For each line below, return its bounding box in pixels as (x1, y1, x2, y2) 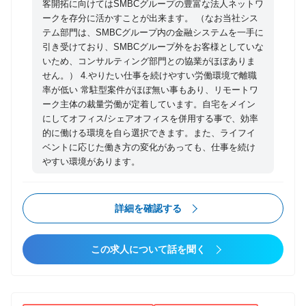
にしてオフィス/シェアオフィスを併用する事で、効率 (42, 113, 258, 124)
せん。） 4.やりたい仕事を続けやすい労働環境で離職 (42, 70, 257, 81)
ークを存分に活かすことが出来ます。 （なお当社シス (42, 13, 258, 24)
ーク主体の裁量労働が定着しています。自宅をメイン (42, 99, 255, 110)
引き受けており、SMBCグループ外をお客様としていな (42, 42, 264, 53)
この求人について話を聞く (90, 243, 206, 255)
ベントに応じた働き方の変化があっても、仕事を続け (42, 142, 255, 153)
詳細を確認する (114, 202, 182, 214)
